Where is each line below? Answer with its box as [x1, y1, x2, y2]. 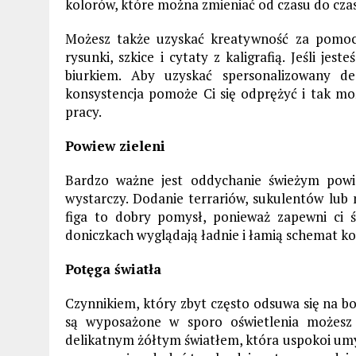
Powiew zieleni [65, 136, 165, 155]
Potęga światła [65, 259, 161, 278]
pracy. [65, 102, 102, 121]
